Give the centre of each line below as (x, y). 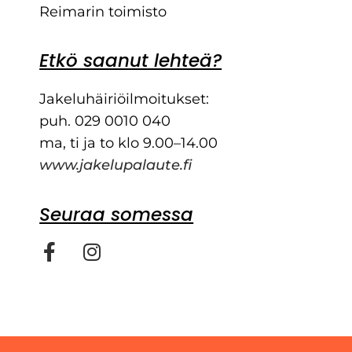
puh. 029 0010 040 (105, 121)
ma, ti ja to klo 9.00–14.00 (129, 143)
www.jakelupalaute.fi (116, 165)
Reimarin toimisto (103, 11)
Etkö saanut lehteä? (131, 61)
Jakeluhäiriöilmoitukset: (125, 99)
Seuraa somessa (117, 214)
